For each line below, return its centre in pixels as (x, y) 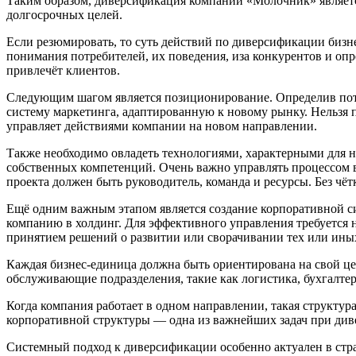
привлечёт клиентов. (63, 71)
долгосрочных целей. (64, 15)
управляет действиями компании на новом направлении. (162, 126)
